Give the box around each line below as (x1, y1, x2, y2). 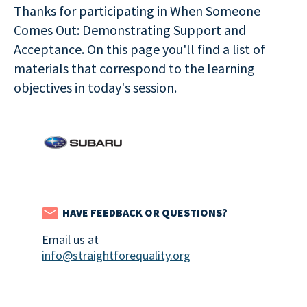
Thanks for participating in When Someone (14, 2, 260, 19)
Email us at (42, 232, 99, 247)
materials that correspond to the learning (14, 60, 255, 77)
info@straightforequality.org (42, 247, 191, 263)
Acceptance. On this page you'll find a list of (14, 40, 265, 58)
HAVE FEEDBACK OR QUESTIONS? (62, 206, 228, 219)
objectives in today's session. (14, 79, 177, 96)
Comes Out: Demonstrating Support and (14, 21, 246, 38)
